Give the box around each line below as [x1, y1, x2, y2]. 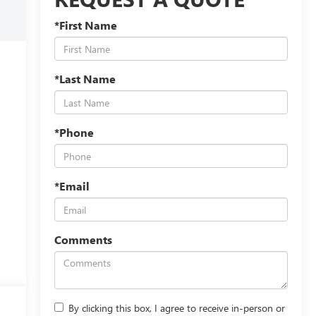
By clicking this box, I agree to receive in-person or [68, 301, 285, 315]
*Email [54, 178, 90, 194]
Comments [54, 232, 112, 248]
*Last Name [54, 71, 116, 87]
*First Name [54, 18, 117, 33]
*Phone [54, 125, 94, 140]
